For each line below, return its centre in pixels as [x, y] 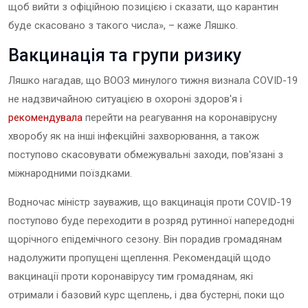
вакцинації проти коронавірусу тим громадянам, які [131, 277]
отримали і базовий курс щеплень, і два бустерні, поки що [146, 295]
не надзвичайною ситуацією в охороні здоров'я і [125, 99]
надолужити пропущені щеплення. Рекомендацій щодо [140, 258]
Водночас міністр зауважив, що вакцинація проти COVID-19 [150, 202]
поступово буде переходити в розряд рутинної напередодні [151, 221]
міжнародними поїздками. [70, 174]
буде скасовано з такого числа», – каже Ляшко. [123, 26]
